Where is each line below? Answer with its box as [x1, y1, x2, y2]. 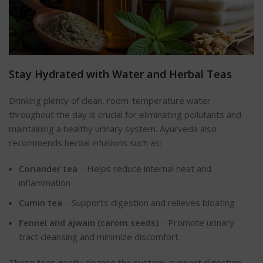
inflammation [19, 177, 70, 189]
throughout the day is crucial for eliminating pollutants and [9, 109, 241, 121]
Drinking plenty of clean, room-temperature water [9, 95, 211, 107]
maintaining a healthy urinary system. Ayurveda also [9, 123, 217, 135]
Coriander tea [19, 163, 77, 175]
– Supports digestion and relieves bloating [62, 197, 235, 209]
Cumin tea [19, 197, 62, 209]
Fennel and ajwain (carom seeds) [19, 217, 159, 229]
